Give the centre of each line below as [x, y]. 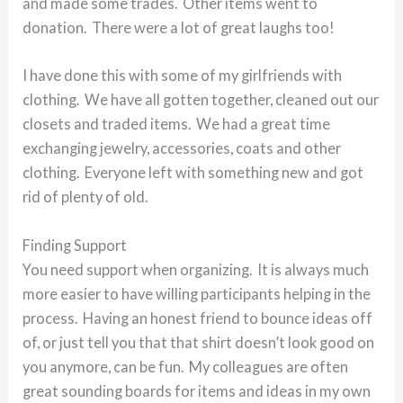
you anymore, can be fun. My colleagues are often [186, 366]
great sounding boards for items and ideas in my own [197, 390]
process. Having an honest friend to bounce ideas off [198, 318]
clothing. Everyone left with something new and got [193, 173]
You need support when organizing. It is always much [196, 269]
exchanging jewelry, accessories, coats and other [182, 148]
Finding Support [75, 245]
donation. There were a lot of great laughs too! [179, 27]
